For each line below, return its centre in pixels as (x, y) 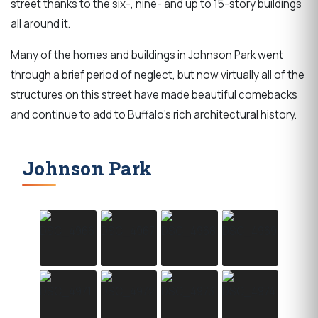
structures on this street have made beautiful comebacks (154, 94)
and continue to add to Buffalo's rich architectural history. (155, 114)
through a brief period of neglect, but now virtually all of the (158, 75)
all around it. (40, 24)
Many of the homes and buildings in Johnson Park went (147, 55)
